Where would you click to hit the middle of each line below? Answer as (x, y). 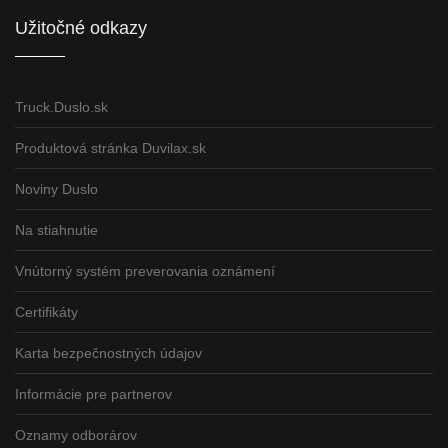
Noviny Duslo (56, 188)
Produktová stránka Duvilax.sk (110, 147)
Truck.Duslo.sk (61, 106)
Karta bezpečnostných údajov (108, 352)
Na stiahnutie (56, 229)
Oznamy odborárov (76, 434)
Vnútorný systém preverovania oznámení (145, 270)
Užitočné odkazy (81, 27)
